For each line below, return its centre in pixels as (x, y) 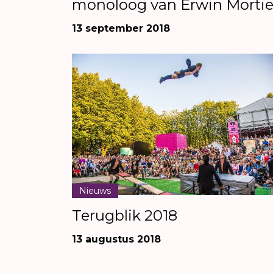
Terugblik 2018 (125, 215)
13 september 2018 (121, 28)
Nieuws (95, 190)
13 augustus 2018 (116, 239)
